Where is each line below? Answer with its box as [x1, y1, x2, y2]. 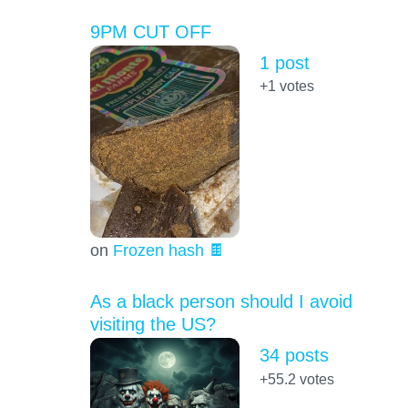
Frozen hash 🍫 [112, 240, 225, 260]
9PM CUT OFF [89, 21, 211, 42]
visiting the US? [89, 314, 216, 335]
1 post [259, 52, 310, 73]
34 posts [259, 345, 329, 366]
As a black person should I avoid [89, 291, 352, 312]
